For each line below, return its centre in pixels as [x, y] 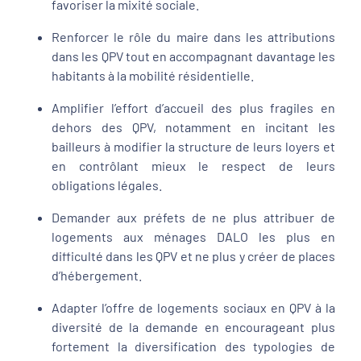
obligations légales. [107, 185]
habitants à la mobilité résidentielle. [153, 75]
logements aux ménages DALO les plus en [193, 237]
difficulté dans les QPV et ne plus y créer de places [193, 256]
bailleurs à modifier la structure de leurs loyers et [193, 146]
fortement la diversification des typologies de [193, 346]
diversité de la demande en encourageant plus [193, 327]
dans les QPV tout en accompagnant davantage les [193, 56]
